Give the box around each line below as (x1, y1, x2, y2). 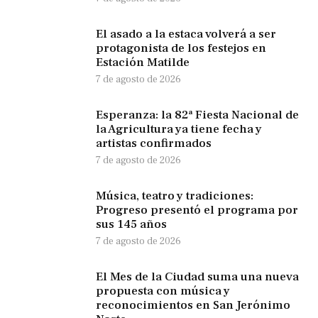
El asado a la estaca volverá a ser (96, 26, 276, 42)
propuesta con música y (96, 283, 230, 299)
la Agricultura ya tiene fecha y (96, 121, 262, 137)
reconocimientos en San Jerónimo (96, 297, 290, 313)
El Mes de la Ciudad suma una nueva (96, 268, 299, 285)
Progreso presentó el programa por (96, 202, 298, 218)
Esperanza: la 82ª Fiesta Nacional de (96, 106, 299, 123)
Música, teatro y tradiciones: (96, 187, 253, 204)
